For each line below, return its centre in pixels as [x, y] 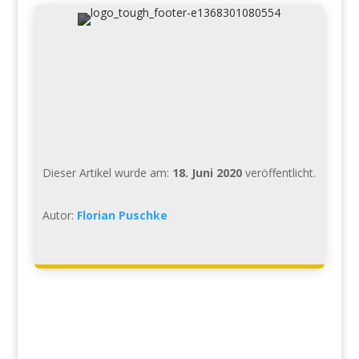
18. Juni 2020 [207, 172]
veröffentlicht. [278, 172]
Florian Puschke [122, 215]
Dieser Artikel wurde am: [107, 172]
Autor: [59, 215]
